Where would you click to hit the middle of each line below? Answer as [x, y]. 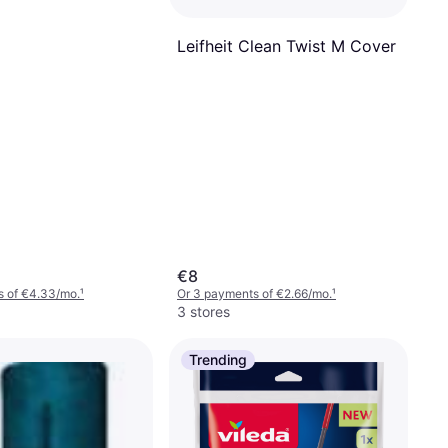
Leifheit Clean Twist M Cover [286, 46]
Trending [218, 359]
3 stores [203, 311]
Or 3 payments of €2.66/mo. [254, 293]
